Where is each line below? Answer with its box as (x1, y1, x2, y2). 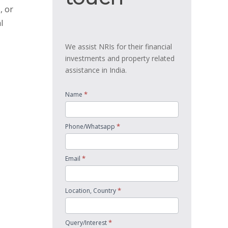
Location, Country (65, 186, 118, 195)
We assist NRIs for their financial (65, 42, 172, 51)
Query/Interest (65, 218, 108, 227)
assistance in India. (65, 65, 127, 75)
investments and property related (65, 53, 175, 63)
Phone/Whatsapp (65, 122, 117, 131)
